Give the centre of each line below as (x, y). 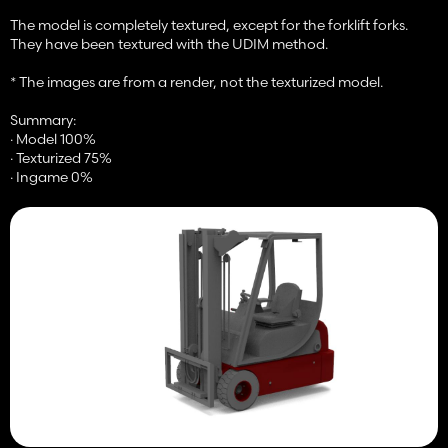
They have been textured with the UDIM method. (169, 43)
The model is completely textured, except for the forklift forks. (209, 24)
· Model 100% (53, 138)
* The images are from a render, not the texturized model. (196, 81)
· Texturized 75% (61, 157)
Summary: (43, 119)
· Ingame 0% (51, 176)
